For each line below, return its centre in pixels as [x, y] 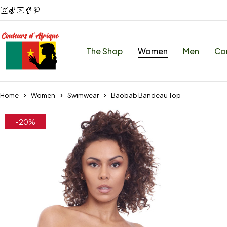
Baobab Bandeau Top [146, 95]
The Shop [104, 51]
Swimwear [83, 95]
